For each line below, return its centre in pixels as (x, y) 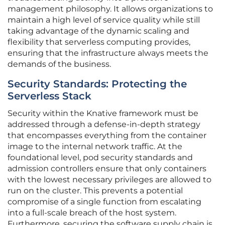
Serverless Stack (49, 96)
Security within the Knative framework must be (103, 114)
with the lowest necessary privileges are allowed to (109, 180)
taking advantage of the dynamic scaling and (98, 31)
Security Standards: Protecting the (97, 84)
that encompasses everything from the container (107, 136)
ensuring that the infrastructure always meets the (108, 53)
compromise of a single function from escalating (104, 202)
